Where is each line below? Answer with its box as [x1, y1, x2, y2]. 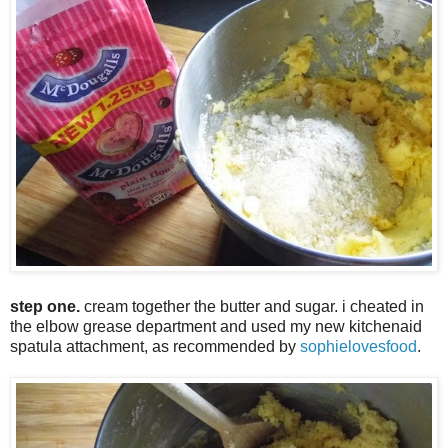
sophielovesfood [300, 337, 417, 355]
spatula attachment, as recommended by [10, 337, 300, 355]
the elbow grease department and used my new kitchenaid [10, 317, 422, 335]
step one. [10, 297, 84, 315]
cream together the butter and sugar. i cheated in [84, 297, 424, 315]
